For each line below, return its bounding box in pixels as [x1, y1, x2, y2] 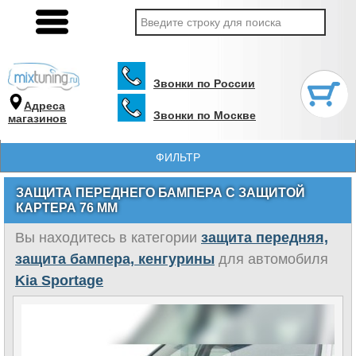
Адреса [24, 99, 65, 112]
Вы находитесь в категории [15, 230, 201, 246]
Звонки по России [153, 77, 255, 90]
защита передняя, [201, 230, 328, 246]
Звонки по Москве [153, 109, 256, 122]
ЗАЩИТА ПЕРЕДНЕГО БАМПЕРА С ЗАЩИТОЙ [16, 186, 305, 199]
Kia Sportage [15, 273, 103, 288]
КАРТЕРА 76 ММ [16, 201, 118, 215]
